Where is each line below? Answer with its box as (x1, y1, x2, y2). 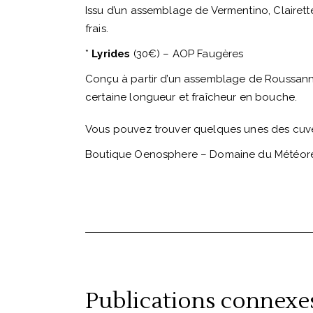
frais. (85, 22, 108, 35)
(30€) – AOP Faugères (133, 48, 244, 60)
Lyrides (92, 48, 133, 60)
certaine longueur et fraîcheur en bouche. (85, 91, 298, 103)
